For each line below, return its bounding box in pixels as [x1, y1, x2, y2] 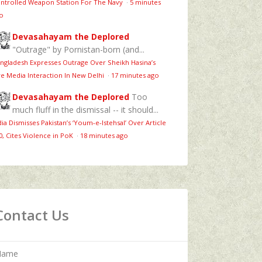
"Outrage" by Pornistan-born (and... [12, 43, 144, 55]
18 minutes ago [80, 130, 128, 140]
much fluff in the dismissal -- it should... [12, 104, 158, 115]
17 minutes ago [111, 70, 159, 80]
